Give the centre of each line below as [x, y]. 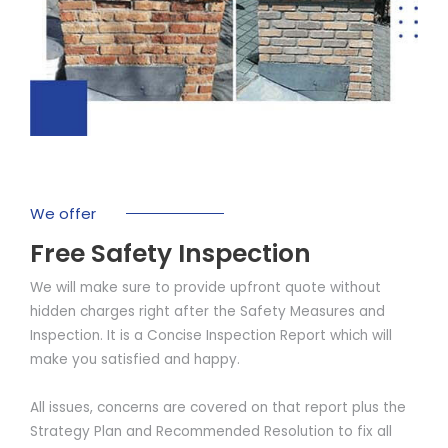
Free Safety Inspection [170, 253]
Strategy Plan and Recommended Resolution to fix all [211, 431]
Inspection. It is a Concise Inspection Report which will [211, 335]
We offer [63, 213]
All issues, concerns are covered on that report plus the [218, 407]
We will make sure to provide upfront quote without [205, 287]
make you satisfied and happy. [135, 359]
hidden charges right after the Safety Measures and [207, 311]
